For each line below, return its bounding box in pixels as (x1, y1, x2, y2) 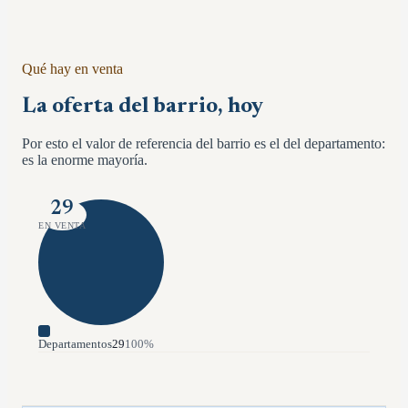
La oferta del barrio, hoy (22, 95, 263, 117)
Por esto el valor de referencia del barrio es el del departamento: (22, 135, 385, 151)
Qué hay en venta (22, 60, 123, 76)
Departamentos (38, 336, 112, 351)
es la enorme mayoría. (22, 151, 148, 168)
